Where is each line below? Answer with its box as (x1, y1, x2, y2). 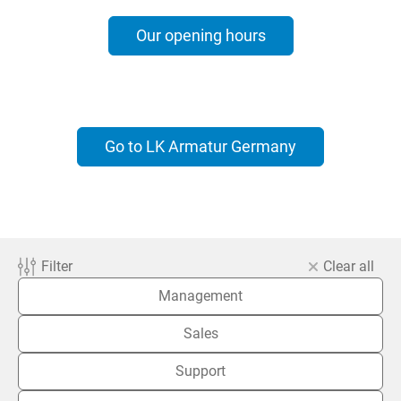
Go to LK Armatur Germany (105, 136, 296, 156)
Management (158, 286, 243, 304)
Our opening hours (135, 25, 266, 45)
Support (175, 362, 226, 380)
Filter (41, 257, 73, 275)
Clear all (323, 257, 374, 275)
